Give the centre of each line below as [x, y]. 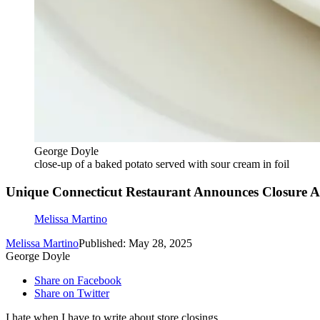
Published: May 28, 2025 [135, 244]
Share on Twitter [72, 294]
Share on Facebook [78, 281]
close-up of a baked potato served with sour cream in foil [162, 164]
